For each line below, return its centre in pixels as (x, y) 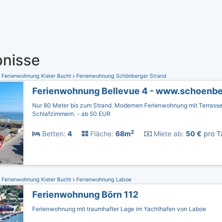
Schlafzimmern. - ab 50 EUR (71, 114)
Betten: (53, 134)
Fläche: (101, 134)
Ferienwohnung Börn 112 (85, 194)
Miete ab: (168, 134)
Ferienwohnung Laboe (103, 180)
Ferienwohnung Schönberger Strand (121, 76)
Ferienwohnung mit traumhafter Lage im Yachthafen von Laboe (119, 209)
